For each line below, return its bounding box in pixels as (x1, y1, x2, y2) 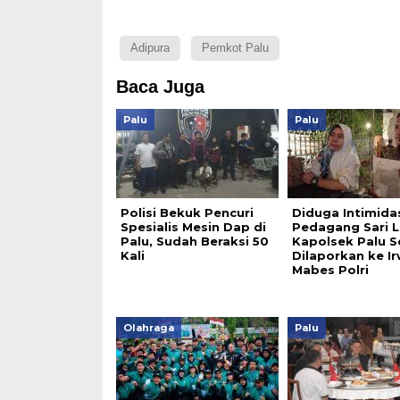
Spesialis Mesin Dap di (120, 220, 266, 234)
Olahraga (122, 321, 174, 334)
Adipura (129, 41, 170, 54)
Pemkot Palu (201, 41, 269, 54)
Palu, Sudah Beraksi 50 (120, 234, 269, 248)
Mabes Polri (291, 262, 369, 277)
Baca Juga (115, 77, 204, 96)
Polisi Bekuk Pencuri (120, 205, 254, 220)
